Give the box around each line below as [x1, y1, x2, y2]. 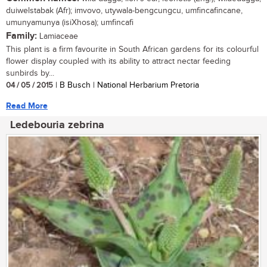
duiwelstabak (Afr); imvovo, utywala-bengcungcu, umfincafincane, [6, 5, 243, 15]
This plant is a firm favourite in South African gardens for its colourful [6, 44, 259, 54]
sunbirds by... [6, 68, 54, 78]
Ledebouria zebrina [10, 118, 104, 132]
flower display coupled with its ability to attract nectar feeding [6, 56, 231, 66]
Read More [6, 100, 48, 111]
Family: [6, 30, 37, 42]
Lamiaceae [37, 31, 78, 41]
